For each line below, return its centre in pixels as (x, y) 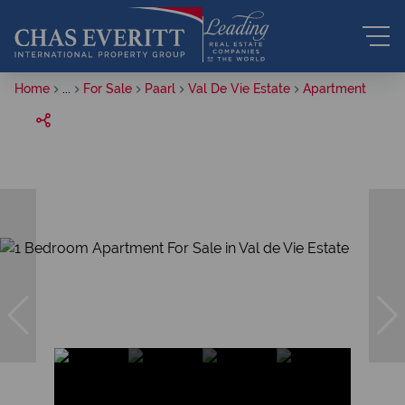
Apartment (334, 89)
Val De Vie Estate (239, 89)
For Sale (108, 89)
